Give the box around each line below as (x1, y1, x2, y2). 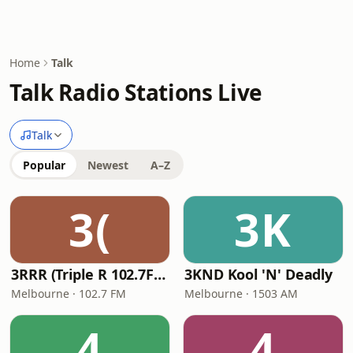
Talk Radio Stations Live (9, 77, 262, 107)
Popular (23, 158, 65, 173)
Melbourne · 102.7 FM (11, 286, 126, 301)
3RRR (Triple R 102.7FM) (154, 265, 166, 284)
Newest (87, 158, 128, 173)
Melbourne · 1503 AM (184, 286, 298, 301)
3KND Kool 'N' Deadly (184, 265, 333, 284)
